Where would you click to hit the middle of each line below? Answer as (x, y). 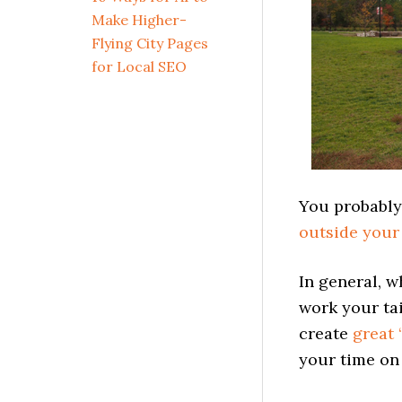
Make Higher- (139, 20)
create (326, 333)
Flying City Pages (150, 43)
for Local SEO (139, 66)
